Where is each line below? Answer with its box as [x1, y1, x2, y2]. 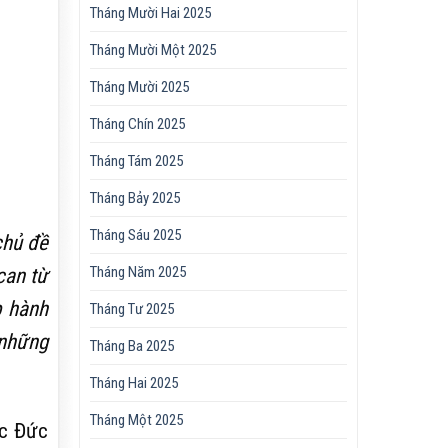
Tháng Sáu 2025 [90, 226, 182, 245]
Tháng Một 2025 [90, 411, 184, 430]
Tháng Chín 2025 [90, 115, 186, 134]
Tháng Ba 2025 [90, 337, 175, 356]
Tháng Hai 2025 [90, 374, 179, 393]
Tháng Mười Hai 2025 [90, 4, 212, 23]
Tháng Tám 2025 [90, 152, 184, 171]
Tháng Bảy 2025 [90, 189, 181, 208]
